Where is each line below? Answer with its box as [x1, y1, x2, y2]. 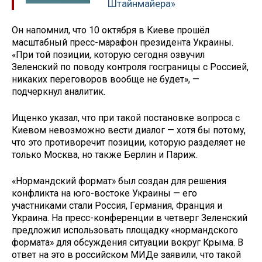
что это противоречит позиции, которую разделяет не [12, 136, 246, 148]
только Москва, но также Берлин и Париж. [12, 149, 198, 160]
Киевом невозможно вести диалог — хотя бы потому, [12, 124, 246, 136]
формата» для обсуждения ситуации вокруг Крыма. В [12, 236, 243, 248]
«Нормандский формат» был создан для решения [12, 175, 226, 187]
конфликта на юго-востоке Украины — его [12, 187, 197, 199]
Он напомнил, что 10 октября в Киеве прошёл [12, 25, 209, 36]
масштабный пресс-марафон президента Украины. [12, 37, 233, 49]
